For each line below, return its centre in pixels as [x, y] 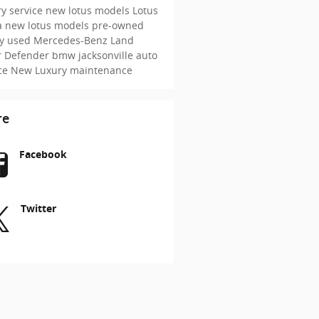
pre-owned [117, 25]
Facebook [43, 154]
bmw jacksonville [94, 55]
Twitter [38, 208]
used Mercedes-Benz [58, 40]
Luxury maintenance [83, 70]
